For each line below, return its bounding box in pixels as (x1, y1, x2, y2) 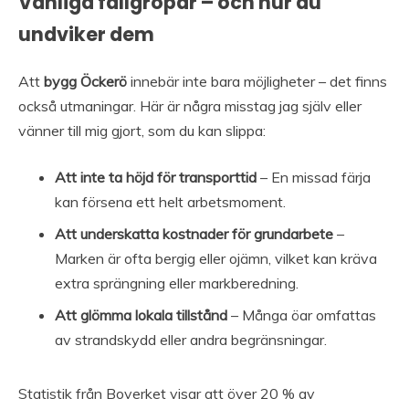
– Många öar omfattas (227, 305, 376, 324)
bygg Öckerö (44, 71, 127, 90)
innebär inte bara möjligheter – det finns (127, 71, 387, 90)
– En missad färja (257, 167, 371, 186)
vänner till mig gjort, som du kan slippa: (18, 121, 266, 140)
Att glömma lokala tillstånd (55, 305, 227, 324)
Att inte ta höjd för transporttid (55, 167, 257, 186)
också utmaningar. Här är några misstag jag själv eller (18, 96, 362, 115)
